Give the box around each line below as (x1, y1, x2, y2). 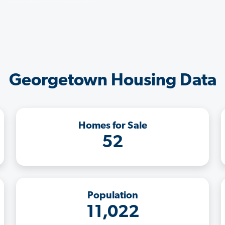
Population (87, 190, 138, 201)
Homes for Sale (78, 121, 147, 131)
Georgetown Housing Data (9, 72, 216, 90)
